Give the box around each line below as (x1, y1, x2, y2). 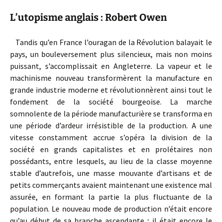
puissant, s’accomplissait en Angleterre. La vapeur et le (10, 61, 212, 71)
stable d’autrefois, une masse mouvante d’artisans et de (10, 168, 212, 178)
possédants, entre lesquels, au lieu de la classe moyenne (10, 156, 212, 166)
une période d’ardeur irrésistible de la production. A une (10, 120, 212, 130)
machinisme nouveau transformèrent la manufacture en (10, 73, 212, 83)
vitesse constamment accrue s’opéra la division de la (10, 132, 212, 142)
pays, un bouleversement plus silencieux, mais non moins (10, 49, 212, 59)
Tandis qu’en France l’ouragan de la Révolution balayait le (10, 37, 212, 47)
